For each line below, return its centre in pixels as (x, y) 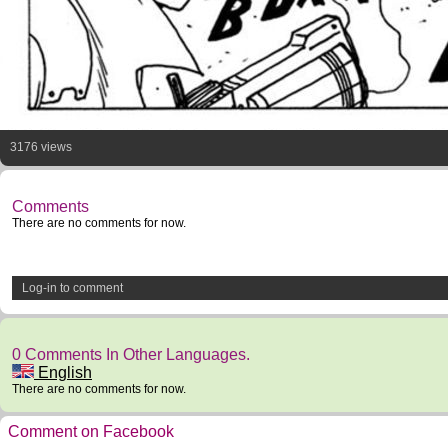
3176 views (41, 147)
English (63, 372)
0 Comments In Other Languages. (131, 354)
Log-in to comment (72, 288)
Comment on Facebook (91, 431)
